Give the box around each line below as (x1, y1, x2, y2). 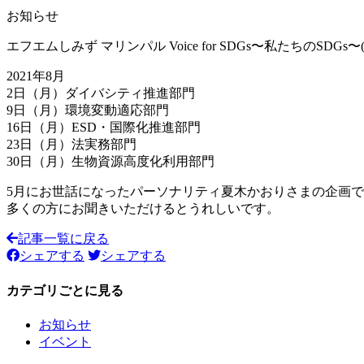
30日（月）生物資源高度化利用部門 (6, 154, 214, 169)
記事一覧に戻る (18, 232, 109, 246)
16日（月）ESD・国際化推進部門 (6, 120, 201, 135)
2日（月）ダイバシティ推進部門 (6, 86, 195, 101)
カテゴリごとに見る (6, 283, 123, 297)
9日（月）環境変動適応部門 (6, 103, 169, 118)
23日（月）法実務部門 (6, 137, 136, 152)
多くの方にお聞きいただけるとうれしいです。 (6, 201, 279, 216)
